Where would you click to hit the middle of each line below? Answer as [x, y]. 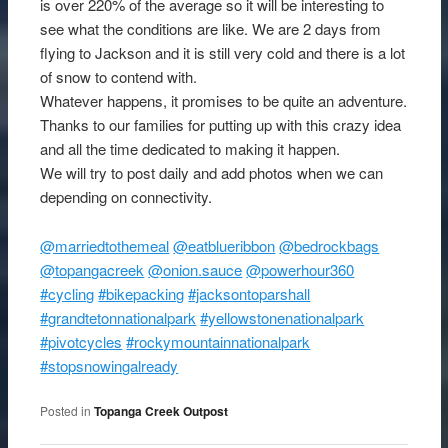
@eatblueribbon [224, 245]
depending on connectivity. [126, 197]
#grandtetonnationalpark [118, 317]
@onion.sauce [195, 269]
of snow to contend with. [119, 77]
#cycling [67, 293]
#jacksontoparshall [249, 293]
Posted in [66, 410]
